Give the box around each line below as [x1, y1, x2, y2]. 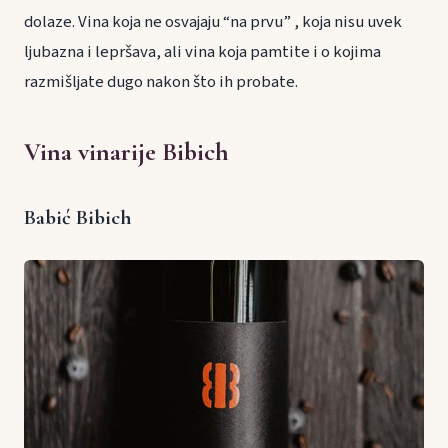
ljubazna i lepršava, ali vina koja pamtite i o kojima [24, 39, 381, 64]
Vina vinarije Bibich [24, 135, 229, 167]
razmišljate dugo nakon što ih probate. [24, 69, 298, 94]
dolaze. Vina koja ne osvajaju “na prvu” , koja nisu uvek [24, 9, 402, 34]
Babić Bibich [24, 204, 131, 230]
